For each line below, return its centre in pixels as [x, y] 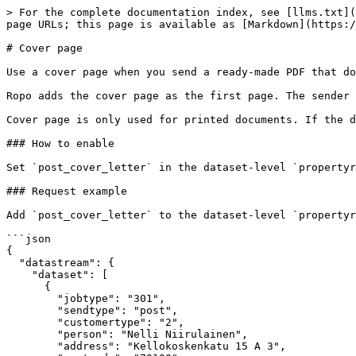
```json [29, 239]
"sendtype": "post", [32, 310]
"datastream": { [13, 263]
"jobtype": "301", [32, 298]
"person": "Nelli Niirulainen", [32, 334]
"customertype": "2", [32, 322]
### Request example [67, 191]
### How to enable [60, 143]
